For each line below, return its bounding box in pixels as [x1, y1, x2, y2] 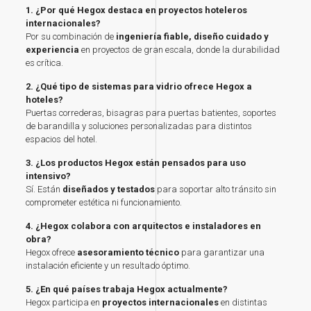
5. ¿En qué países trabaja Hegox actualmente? [25, 284, 228, 295]
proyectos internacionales [101, 297, 219, 308]
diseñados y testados [62, 184, 155, 195]
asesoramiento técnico [76, 247, 179, 258]
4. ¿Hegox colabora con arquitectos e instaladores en [25, 221, 261, 232]
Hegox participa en [25, 297, 102, 308]
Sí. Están [25, 184, 62, 195]
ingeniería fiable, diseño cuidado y [115, 31, 269, 42]
